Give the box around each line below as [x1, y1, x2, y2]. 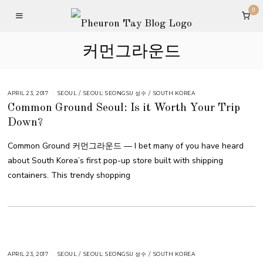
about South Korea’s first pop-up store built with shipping [8, 155, 224, 167]
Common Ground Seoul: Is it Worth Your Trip [8, 102, 241, 114]
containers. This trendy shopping [8, 170, 131, 181]
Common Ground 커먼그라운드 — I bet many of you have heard [8, 140, 244, 152]
